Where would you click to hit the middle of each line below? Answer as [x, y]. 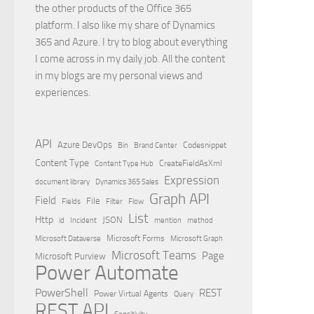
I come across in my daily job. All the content [130, 59]
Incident [83, 220]
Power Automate [107, 273]
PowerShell [62, 292]
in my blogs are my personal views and [119, 75]
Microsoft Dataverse [68, 238]
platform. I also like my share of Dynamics [125, 25]
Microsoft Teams [154, 255]
